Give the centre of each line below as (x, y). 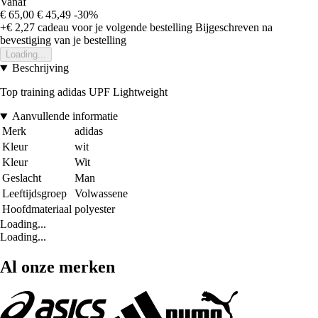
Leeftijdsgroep (34, 194)
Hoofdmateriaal (37, 209)
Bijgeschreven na (234, 28)
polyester (95, 209)
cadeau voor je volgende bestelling (114, 28)
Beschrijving (40, 68)
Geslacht (22, 178)
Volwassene (101, 194)
